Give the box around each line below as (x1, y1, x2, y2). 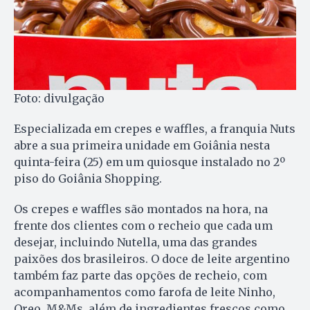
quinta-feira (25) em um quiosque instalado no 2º (14, 155, 285, 170)
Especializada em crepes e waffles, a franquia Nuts (14, 122, 295, 136)
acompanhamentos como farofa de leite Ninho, (14, 285, 275, 300)
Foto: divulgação (14, 91, 104, 106)
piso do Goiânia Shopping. (14, 172, 162, 186)
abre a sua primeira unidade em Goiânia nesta (14, 138, 270, 153)
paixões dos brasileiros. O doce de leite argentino (14, 252, 290, 266)
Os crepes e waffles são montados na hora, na (14, 202, 268, 217)
